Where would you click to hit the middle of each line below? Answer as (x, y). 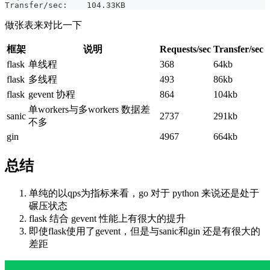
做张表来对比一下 (43, 25)
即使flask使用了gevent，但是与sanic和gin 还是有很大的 (145, 231)
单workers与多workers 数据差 (89, 110)
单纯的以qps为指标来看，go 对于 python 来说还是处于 (144, 193)
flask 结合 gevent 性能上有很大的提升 (107, 218)
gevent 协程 (52, 95)
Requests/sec (185, 49)
